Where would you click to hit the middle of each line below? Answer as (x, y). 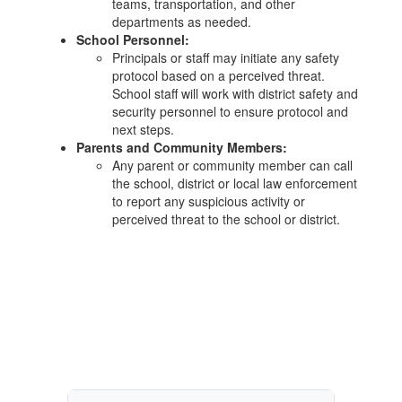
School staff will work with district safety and (235, 93)
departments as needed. (182, 22)
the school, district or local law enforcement (235, 183)
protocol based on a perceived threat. (218, 75)
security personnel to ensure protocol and (230, 111)
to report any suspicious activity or (209, 201)
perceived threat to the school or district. (226, 219)
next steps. (143, 129)
